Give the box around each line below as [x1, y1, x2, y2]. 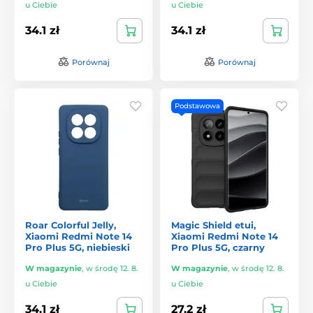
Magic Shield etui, [171, 219, 256, 231]
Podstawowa [175, 101, 220, 110]
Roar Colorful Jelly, [25, 219, 116, 231]
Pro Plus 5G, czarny [171, 241, 265, 253]
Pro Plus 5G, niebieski [25, 241, 130, 253]
